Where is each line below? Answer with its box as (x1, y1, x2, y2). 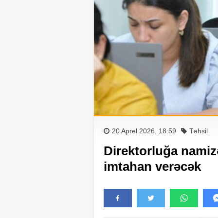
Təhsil (189, 127, 208, 135)
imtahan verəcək (104, 159, 201, 174)
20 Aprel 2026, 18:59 (112, 127, 176, 135)
